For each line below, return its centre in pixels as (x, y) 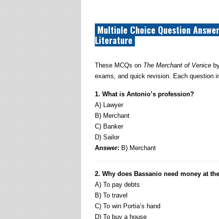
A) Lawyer (109, 105)
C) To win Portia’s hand (128, 206)
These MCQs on (119, 65)
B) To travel (111, 195)
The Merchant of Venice (177, 65)
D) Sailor (107, 137)
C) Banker (109, 126)
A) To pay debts (117, 185)
